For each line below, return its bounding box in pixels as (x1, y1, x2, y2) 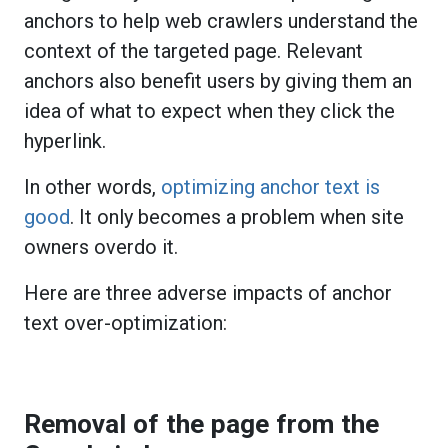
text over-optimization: (24, 310, 232, 335)
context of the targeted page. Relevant (24, 38, 363, 63)
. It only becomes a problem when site (70, 204, 404, 229)
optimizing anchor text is (161, 174, 380, 199)
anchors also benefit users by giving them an (24, 68, 412, 93)
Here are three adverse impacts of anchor (24, 280, 392, 305)
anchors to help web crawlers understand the (24, 8, 418, 33)
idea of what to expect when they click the (24, 98, 395, 123)
